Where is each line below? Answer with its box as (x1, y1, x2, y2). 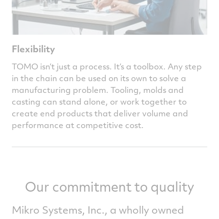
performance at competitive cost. (12, 119, 144, 131)
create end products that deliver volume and (12, 108, 188, 119)
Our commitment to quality (25, 177, 194, 196)
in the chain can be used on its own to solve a (12, 72, 186, 84)
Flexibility (12, 43, 55, 55)
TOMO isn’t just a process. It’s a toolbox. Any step (12, 61, 202, 72)
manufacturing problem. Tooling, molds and (12, 84, 184, 96)
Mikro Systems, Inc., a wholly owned (12, 202, 184, 217)
